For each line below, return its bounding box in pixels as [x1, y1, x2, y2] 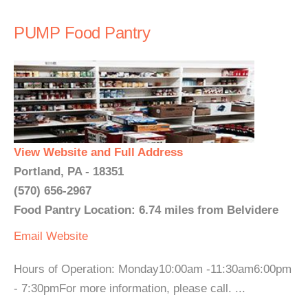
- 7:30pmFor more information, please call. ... [14, 282, 245, 295]
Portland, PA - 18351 [14, 165, 124, 178]
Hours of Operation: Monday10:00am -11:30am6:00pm [14, 263, 291, 276]
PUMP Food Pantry [14, 23, 150, 42]
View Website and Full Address [14, 146, 183, 159]
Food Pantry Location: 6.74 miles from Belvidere [14, 203, 278, 217]
